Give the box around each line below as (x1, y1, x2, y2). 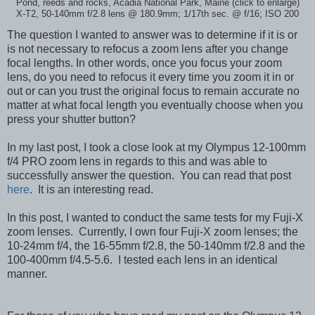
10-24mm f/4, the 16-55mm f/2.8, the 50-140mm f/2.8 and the (7, 239, 305, 252)
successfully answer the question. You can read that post (7, 169, 291, 181)
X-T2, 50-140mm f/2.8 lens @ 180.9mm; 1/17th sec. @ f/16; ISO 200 (16, 8, 299, 19)
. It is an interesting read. (30, 183, 153, 195)
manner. (7, 267, 47, 280)
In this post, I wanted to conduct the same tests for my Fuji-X (7, 211, 303, 224)
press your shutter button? (7, 112, 136, 125)
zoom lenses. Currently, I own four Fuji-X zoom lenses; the (7, 225, 298, 238)
